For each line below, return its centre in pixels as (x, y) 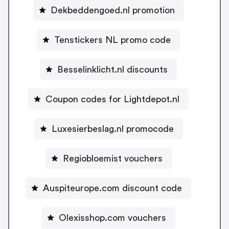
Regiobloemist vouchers (112, 158)
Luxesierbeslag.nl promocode (112, 129)
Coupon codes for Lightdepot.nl (112, 99)
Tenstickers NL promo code (112, 40)
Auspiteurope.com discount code (112, 188)
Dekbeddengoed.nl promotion (112, 10)
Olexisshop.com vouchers (112, 217)
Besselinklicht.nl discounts (112, 69)
